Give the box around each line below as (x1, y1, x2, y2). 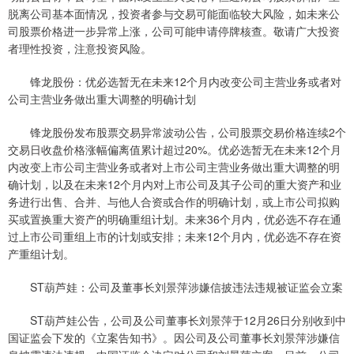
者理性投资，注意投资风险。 (8, 40, 152, 57)
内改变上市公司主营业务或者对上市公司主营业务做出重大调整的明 (8, 159, 340, 175)
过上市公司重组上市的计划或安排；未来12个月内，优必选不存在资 (8, 228, 341, 245)
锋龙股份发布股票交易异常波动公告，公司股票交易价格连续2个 (8, 124, 346, 141)
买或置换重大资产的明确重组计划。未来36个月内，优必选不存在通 (8, 211, 341, 228)
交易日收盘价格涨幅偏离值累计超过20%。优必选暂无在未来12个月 (8, 141, 341, 158)
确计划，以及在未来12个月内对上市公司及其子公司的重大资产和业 (8, 176, 341, 193)
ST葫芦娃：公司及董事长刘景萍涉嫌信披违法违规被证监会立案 (8, 279, 343, 296)
